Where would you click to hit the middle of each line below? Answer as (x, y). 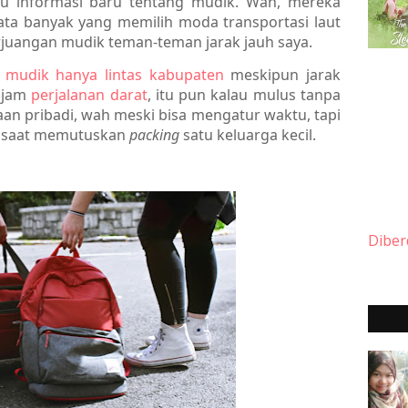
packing (156, 134)
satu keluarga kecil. (250, 134)
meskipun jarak (282, 74)
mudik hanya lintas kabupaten (114, 74)
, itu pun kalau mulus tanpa (244, 94)
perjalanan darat (89, 94)
